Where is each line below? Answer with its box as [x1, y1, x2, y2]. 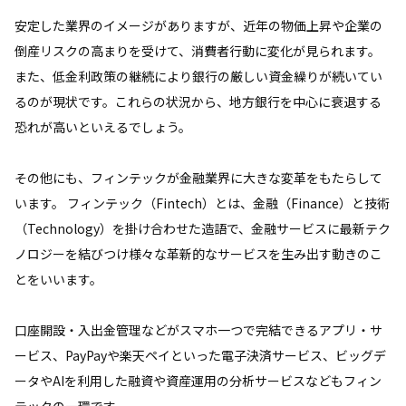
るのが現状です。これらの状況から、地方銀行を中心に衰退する [14, 92, 382, 111]
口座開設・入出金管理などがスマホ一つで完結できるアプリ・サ [14, 320, 382, 339]
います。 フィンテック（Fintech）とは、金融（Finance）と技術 [14, 193, 390, 212]
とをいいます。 [14, 269, 102, 288]
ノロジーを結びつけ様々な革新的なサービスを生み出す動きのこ [14, 244, 382, 263]
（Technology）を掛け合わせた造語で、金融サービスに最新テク [14, 218, 391, 237]
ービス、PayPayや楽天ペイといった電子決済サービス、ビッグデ [14, 345, 386, 364]
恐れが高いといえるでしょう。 [14, 117, 191, 136]
